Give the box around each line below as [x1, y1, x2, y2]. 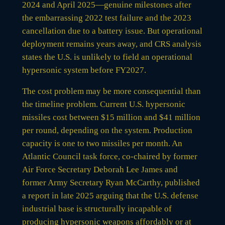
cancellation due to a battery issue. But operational [22, 26, 202, 36]
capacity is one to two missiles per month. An [22, 138, 182, 148]
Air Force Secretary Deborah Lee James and [22, 164, 178, 174]
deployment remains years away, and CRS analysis [22, 39, 201, 49]
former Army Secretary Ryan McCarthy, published [22, 177, 200, 187]
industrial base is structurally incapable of [22, 203, 172, 213]
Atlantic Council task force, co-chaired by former [22, 151, 197, 161]
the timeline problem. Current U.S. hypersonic [22, 99, 185, 109]
